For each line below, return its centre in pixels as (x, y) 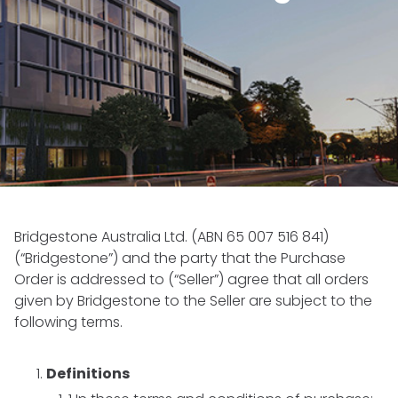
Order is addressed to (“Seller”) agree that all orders (191, 279)
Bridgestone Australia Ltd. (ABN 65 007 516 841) (171, 236)
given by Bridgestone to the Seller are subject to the (193, 300)
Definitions (88, 373)
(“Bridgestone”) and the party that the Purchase (180, 258)
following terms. (68, 322)
